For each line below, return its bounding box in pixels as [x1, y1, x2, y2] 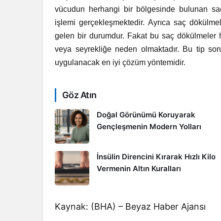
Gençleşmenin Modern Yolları [97, 122, 201, 131]
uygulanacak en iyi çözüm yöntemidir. [55, 58, 188, 67]
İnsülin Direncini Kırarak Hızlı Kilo [97, 152, 216, 161]
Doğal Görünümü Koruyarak [97, 110, 195, 119]
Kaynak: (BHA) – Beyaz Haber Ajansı [55, 201, 206, 212]
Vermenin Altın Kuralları [97, 164, 181, 173]
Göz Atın [62, 90, 97, 100]
